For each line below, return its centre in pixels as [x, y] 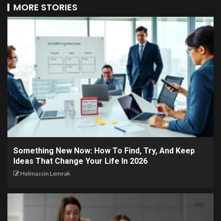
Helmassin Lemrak [45, 173]
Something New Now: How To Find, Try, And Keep [104, 150]
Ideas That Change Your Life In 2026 [80, 161]
